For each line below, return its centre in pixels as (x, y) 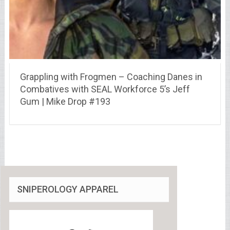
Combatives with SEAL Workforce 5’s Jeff (105, 89)
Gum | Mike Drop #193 (65, 102)
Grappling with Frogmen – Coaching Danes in (111, 77)
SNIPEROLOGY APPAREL (68, 189)
